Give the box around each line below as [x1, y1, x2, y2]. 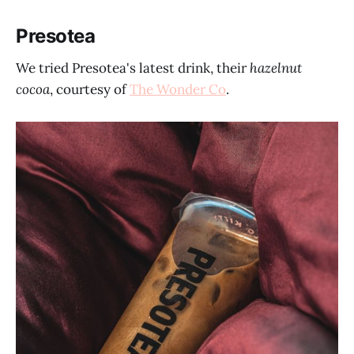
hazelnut [250, 58, 302, 77]
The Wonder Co [130, 80, 226, 98]
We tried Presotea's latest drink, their [16, 58, 250, 77]
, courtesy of [50, 80, 130, 98]
